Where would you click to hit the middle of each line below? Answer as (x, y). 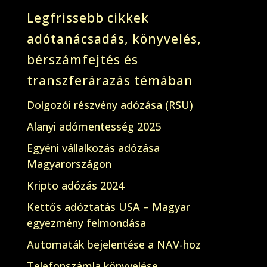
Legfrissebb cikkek (88, 18)
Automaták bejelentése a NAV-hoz (114, 244)
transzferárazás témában (110, 80)
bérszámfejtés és (82, 60)
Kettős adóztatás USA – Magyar (108, 207)
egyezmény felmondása (86, 223)
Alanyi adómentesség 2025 (94, 126)
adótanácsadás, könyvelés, (114, 39)
